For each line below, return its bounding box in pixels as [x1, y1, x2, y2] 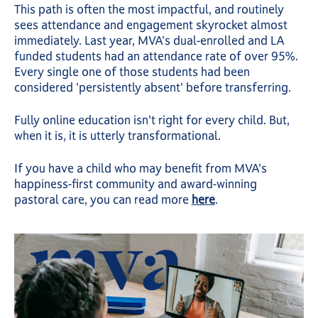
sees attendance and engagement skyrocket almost [13, 16, 287, 33]
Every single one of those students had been [13, 63, 250, 79]
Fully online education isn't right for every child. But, [13, 111, 290, 128]
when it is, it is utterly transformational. [13, 127, 221, 143]
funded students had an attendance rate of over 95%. [13, 48, 298, 64]
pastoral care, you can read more [13, 191, 192, 207]
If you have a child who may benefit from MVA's [13, 160, 267, 176]
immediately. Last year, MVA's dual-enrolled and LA [13, 32, 285, 48]
